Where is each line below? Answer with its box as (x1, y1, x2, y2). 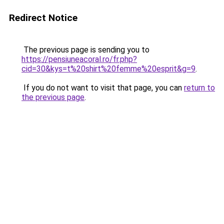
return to (184, 83, 215, 92)
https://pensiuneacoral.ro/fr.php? (21, 54, 137, 64)
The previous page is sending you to (21, 45, 149, 54)
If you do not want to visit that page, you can (21, 83, 184, 92)
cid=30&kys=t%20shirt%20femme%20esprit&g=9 (21, 64, 195, 73)
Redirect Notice (9, 12, 77, 23)
